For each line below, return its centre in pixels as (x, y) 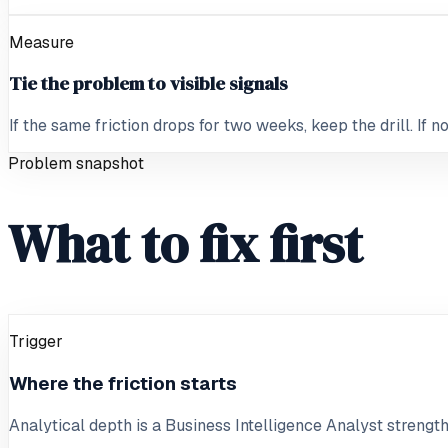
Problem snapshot (76, 164)
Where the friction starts (123, 383)
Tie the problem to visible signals (148, 84)
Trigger (36, 342)
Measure (41, 42)
